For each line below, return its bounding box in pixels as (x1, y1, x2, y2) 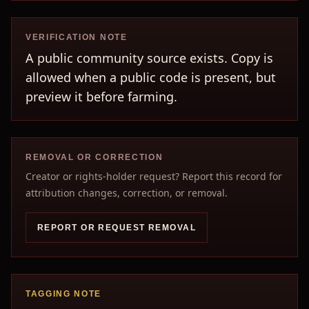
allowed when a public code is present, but (26, 69, 276, 86)
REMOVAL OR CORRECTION (26, 152, 163, 162)
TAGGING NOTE (26, 289, 102, 299)
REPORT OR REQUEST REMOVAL (37, 223, 196, 232)
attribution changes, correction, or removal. (26, 186, 228, 199)
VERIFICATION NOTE (26, 32, 128, 42)
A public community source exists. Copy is (26, 50, 273, 66)
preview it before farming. (26, 88, 177, 105)
